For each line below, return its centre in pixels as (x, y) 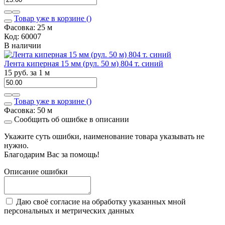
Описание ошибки (36, 171)
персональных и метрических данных (69, 210)
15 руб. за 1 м (27, 72)
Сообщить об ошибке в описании (71, 119)
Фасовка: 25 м (28, 27)
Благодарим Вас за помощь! (52, 154)
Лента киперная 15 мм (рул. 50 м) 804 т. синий (84, 63)
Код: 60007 (23, 36)
